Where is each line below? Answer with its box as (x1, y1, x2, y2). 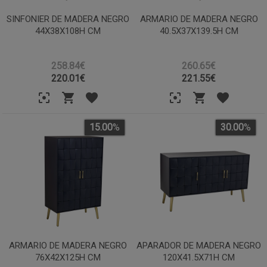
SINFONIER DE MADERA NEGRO (7, 13, 130, 24)
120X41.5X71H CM (163, 252, 235, 263)
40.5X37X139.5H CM (159, 25, 238, 36)
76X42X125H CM (35, 252, 101, 263)
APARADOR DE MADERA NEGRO (136, 240, 262, 251)
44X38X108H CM (35, 25, 101, 36)
